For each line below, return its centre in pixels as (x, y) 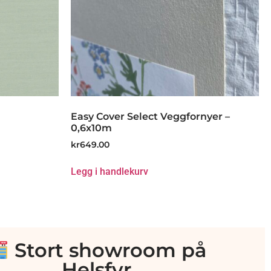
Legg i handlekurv (109, 172)
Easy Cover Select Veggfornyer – (150, 117)
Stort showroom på (107, 250)
